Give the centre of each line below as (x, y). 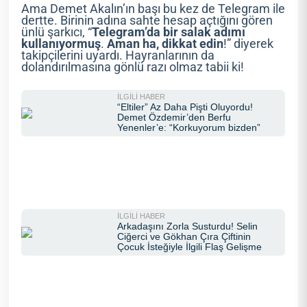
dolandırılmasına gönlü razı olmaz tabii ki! (133, 67)
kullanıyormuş (61, 44)
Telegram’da (126, 32)
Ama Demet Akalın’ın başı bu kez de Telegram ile (153, 9)
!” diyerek (249, 44)
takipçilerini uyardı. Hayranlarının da (118, 56)
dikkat (180, 44)
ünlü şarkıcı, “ (57, 32)
